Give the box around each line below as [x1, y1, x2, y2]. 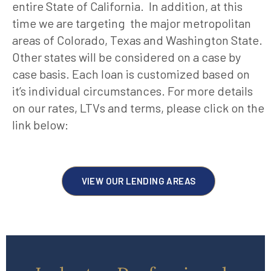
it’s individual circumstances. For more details [12, 83, 253, 99]
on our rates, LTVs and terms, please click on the [12, 100, 264, 116]
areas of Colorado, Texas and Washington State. [12, 33, 265, 48]
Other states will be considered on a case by [12, 50, 241, 65]
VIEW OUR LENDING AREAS [81, 175, 196, 187]
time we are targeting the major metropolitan [12, 16, 251, 31]
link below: [12, 117, 68, 132]
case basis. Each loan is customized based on [12, 67, 250, 82]
